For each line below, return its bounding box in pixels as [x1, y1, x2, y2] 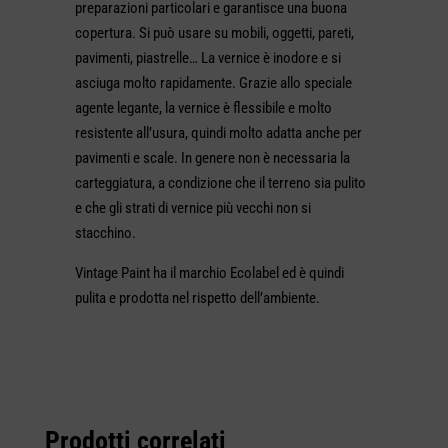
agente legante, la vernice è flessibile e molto [74, 99, 332, 118]
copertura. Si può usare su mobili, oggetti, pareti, [74, 24, 354, 43]
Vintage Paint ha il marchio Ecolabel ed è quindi [74, 264, 344, 283]
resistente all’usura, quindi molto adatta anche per [74, 124, 362, 143]
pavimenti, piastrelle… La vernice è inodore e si [74, 49, 341, 68]
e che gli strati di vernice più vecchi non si [74, 199, 311, 218]
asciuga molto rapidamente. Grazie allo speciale [74, 74, 352, 93]
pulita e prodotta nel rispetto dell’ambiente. [74, 289, 320, 308]
